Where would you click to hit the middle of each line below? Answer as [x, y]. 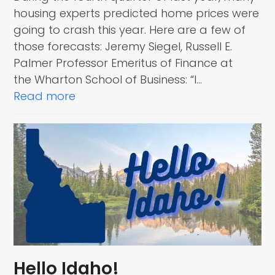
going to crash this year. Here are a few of [130, 30]
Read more [45, 96]
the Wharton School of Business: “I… [108, 80]
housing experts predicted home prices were [137, 14]
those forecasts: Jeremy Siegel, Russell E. [123, 47]
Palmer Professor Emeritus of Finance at [123, 63]
